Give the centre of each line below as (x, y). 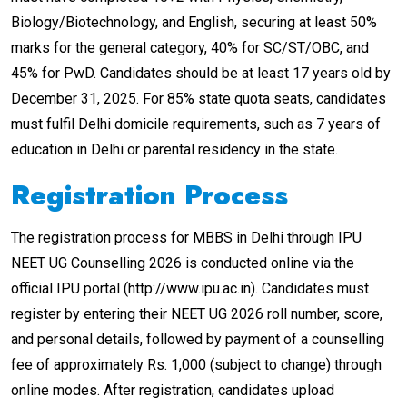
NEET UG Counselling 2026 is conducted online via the (183, 263)
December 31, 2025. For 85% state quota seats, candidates (199, 98)
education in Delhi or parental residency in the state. (174, 149)
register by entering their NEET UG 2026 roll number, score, (197, 313)
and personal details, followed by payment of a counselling (198, 339)
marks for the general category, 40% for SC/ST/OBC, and (190, 47)
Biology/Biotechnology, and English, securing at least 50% (194, 22)
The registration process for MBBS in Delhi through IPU (186, 237)
